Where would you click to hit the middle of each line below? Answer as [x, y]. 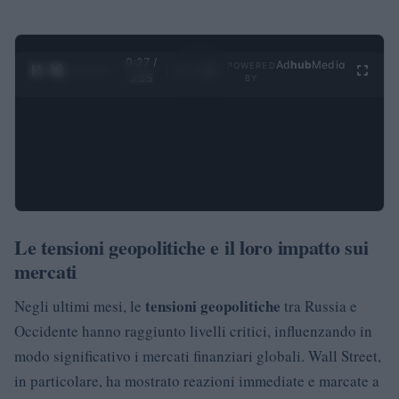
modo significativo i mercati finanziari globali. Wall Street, [198, 355]
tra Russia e [319, 305]
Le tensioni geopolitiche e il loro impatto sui [191, 247]
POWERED [251, 65]
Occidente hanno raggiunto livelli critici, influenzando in [193, 330]
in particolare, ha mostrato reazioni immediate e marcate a [197, 380]
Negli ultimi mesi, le [80, 305]
